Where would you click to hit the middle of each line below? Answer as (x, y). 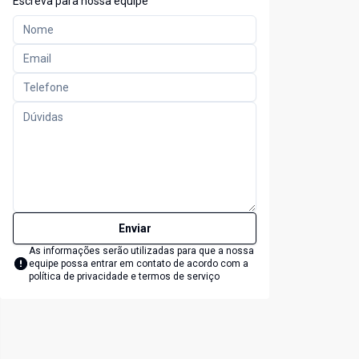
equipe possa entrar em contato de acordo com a (139, 264)
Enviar (135, 229)
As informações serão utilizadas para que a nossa (141, 251)
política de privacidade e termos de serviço (124, 277)
